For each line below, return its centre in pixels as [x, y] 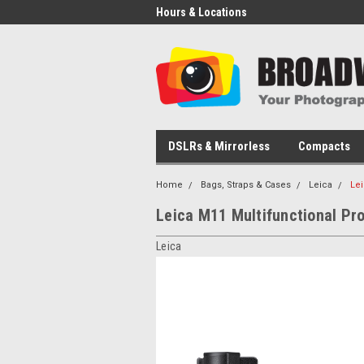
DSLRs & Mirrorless [219, 146]
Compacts [324, 146]
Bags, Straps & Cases [246, 185]
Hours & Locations [201, 12]
